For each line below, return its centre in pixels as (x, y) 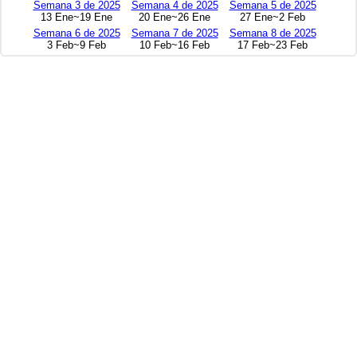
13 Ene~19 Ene (76, 18)
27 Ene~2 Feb (273, 18)
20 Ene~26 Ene (175, 18)
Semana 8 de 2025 (273, 33)
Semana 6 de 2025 (76, 33)
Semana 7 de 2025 (175, 33)
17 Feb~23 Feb (273, 45)
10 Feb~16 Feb (175, 45)
